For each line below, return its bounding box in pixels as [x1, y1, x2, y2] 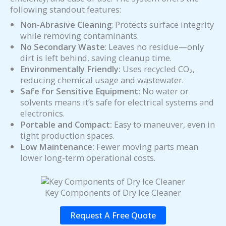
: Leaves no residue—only [105, 41, 204, 53]
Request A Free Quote [70, 209, 156, 221]
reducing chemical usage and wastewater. [20, 74, 184, 86]
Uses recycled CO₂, [121, 63, 195, 75]
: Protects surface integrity [111, 19, 214, 31]
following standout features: [10, 3, 121, 15]
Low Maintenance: [20, 141, 94, 153]
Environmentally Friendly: [20, 63, 121, 75]
